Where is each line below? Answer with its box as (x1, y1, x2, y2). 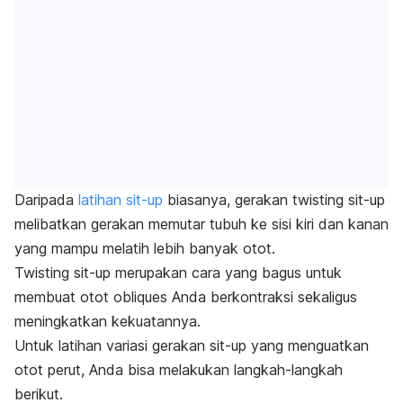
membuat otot (14, 288, 113, 307)
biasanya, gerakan (163, 191, 292, 210)
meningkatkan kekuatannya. (14, 312, 201, 331)
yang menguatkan (246, 336, 369, 355)
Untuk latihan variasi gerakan (14, 336, 210, 355)
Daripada (14, 191, 78, 210)
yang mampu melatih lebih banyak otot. (14, 239, 275, 258)
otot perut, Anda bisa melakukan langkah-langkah (14, 361, 343, 380)
